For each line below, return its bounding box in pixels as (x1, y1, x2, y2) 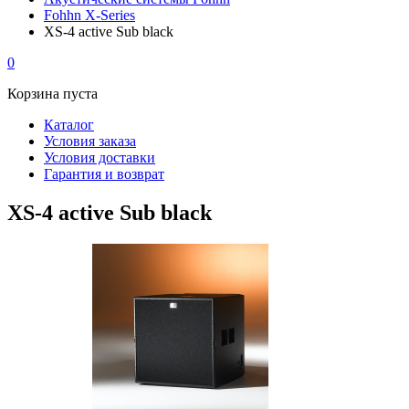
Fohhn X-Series (44, 7, 135, 23)
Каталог (44, 117, 94, 132)
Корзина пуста (7, 86, 98, 101)
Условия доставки (44, 150, 155, 165)
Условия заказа (44, 133, 136, 149)
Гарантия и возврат (44, 166, 164, 182)
